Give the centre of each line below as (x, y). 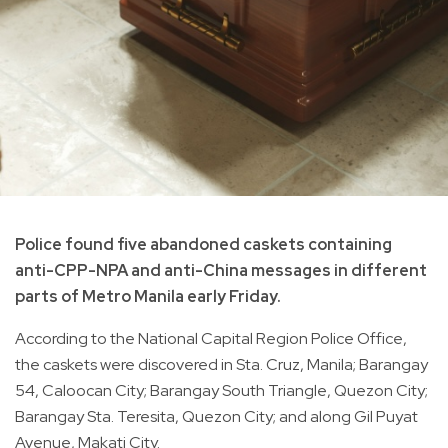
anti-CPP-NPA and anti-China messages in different (221, 270)
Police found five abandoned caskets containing (203, 244)
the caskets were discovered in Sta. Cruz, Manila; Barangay (221, 364)
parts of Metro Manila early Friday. (148, 296)
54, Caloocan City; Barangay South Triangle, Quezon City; (221, 390)
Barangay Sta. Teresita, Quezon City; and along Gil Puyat (216, 416)
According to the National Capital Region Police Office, (211, 338)
